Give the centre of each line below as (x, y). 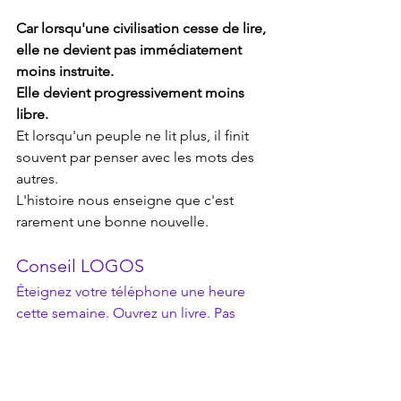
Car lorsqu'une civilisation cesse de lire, (143, 29)
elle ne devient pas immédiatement (131, 50)
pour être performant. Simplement (128, 356)
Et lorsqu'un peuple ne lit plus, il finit (134, 136)
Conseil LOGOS (80, 266)
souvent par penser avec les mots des (137, 158)
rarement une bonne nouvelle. (112, 222)
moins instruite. (65, 72)
